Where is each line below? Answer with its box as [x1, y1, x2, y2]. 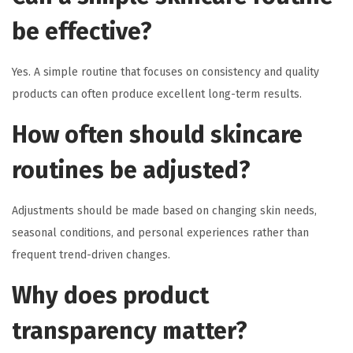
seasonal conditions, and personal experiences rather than [12, 226, 309, 240]
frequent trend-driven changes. [12, 248, 170, 262]
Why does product [12, 281, 209, 310]
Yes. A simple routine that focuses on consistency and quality [12, 65, 319, 80]
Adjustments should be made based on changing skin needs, [12, 204, 317, 218]
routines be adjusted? [12, 156, 251, 185]
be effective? [12, 17, 152, 46]
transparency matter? [12, 317, 247, 346]
